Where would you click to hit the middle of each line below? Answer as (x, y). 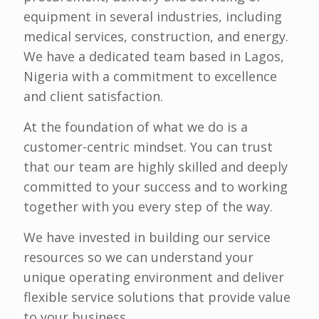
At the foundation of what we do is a (136, 127)
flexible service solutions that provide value (157, 297)
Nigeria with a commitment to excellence (150, 76)
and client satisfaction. (93, 96)
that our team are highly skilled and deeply (156, 167)
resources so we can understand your (138, 257)
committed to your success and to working (156, 187)
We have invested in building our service (147, 237)
